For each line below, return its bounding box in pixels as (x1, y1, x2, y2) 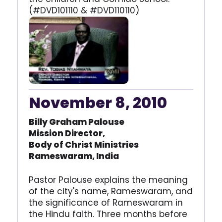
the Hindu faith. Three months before (28, 208, 187, 221)
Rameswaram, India (28, 150, 119, 163)
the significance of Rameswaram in (28, 197, 183, 209)
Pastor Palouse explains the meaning (28, 174, 188, 186)
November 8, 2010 (28, 93, 167, 114)
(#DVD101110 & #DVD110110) (28, 4, 139, 16)
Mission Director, (28, 127, 105, 140)
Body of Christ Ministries (28, 139, 139, 151)
